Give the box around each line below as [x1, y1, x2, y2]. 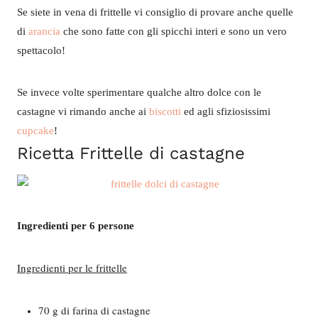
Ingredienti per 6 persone [17, 220, 134, 231]
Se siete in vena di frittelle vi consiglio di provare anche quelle [17, 6, 293, 18]
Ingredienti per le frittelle [17, 261, 127, 275]
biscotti [149, 106, 181, 117]
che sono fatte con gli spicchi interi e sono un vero [60, 26, 287, 37]
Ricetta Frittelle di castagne [17, 143, 245, 163]
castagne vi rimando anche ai [17, 106, 149, 117]
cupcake [17, 125, 54, 136]
